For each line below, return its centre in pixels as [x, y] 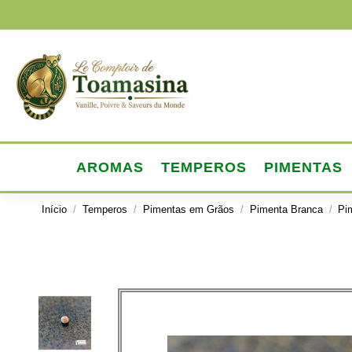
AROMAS [110, 168]
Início [55, 210]
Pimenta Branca [286, 210]
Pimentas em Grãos [188, 210]
